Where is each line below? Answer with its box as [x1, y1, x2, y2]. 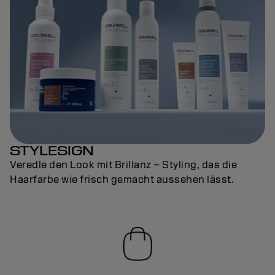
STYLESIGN [10, 142, 94, 160]
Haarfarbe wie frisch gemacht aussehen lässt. [10, 173, 234, 187]
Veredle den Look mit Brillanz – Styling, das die [10, 158, 237, 172]
